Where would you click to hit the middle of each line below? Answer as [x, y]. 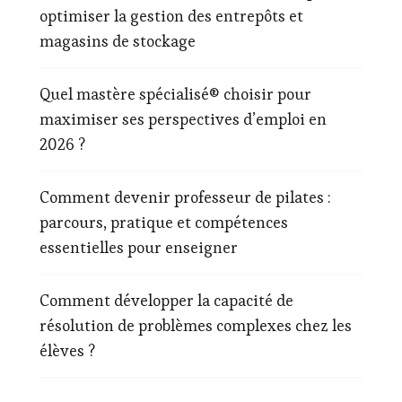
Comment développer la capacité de [166, 300]
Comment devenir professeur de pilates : [185, 197]
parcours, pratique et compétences [164, 222]
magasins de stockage [118, 40]
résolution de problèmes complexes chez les [196, 325]
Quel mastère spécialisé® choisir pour [175, 93]
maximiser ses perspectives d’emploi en [183, 118]
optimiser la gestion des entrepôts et [171, 15]
